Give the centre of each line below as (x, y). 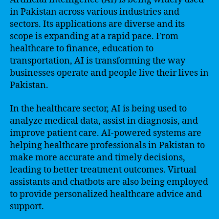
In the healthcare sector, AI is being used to (98, 109)
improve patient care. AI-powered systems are (106, 133)
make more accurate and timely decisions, (98, 157)
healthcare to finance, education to (82, 49)
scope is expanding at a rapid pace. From (94, 36)
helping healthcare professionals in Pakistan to (107, 145)
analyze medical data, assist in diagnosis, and (104, 121)
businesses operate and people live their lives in (109, 73)
